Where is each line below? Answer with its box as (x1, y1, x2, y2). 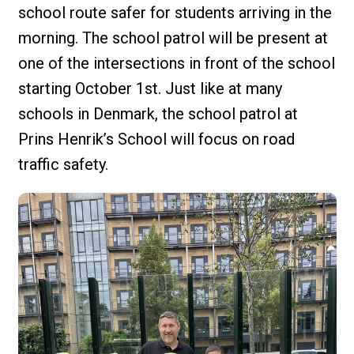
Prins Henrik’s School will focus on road (17, 129, 295, 149)
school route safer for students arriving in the (17, 2, 332, 22)
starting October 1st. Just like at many (17, 78, 282, 98)
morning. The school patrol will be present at (17, 28, 328, 47)
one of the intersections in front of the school (17, 53, 335, 73)
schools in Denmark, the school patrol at (17, 104, 298, 123)
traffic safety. (17, 154, 108, 174)
